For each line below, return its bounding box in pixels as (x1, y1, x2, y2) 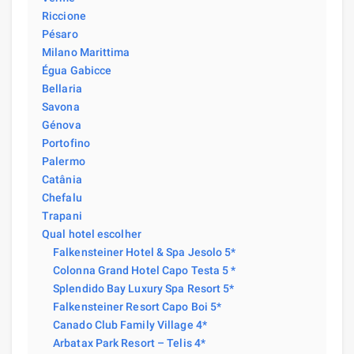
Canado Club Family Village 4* (53, 318, 207, 331)
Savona (42, 100, 80, 113)
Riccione (42, 9, 86, 22)
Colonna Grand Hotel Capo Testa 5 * (53, 263, 236, 277)
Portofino (42, 136, 90, 149)
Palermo (42, 154, 85, 168)
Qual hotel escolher (42, 227, 141, 240)
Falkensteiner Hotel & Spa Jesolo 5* (53, 245, 236, 258)
